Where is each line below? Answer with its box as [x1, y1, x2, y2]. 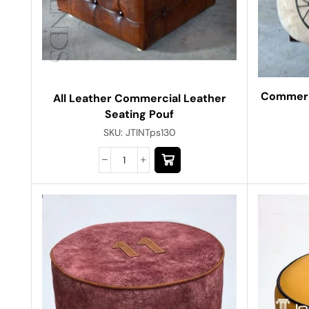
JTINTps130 [125, 126, 176, 139]
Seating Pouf [105, 106, 175, 121]
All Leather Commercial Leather [52, 90, 226, 106]
